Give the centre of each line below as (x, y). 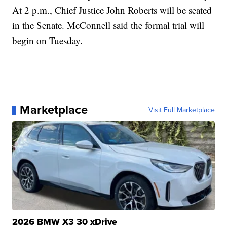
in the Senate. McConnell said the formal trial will (108, 25)
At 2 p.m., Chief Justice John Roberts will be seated (112, 10)
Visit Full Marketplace (181, 110)
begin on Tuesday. (48, 41)
